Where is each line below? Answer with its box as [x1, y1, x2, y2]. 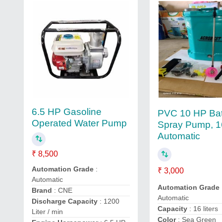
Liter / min [32, 207, 63, 216]
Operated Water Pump [32, 117, 127, 128]
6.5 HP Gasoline [32, 106, 102, 117]
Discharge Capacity [32, 197, 98, 205]
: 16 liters [187, 205, 219, 213]
